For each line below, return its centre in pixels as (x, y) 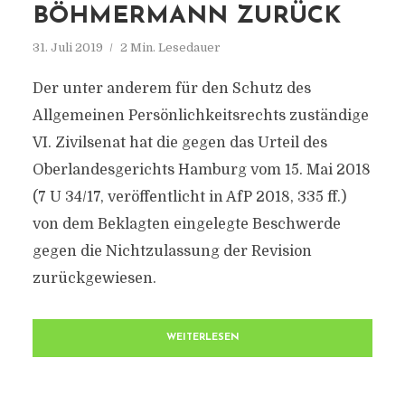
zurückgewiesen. (94, 278)
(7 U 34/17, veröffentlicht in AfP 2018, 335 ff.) (189, 197)
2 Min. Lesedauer (170, 47)
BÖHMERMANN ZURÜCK (186, 17)
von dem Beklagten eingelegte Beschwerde (186, 224)
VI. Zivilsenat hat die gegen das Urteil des (179, 143)
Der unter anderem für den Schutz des (171, 89)
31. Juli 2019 (67, 47)
